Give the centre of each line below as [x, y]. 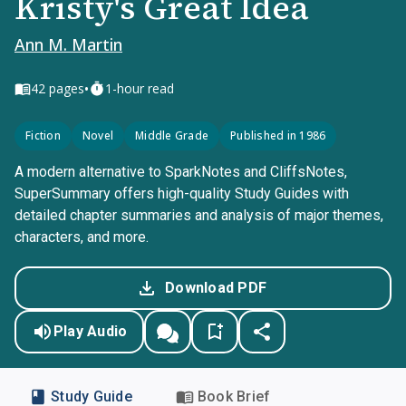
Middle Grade [172, 135]
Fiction [43, 135]
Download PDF [216, 288]
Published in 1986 [278, 135]
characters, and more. [82, 237]
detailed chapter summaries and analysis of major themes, [199, 215]
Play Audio [90, 331]
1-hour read [140, 88]
